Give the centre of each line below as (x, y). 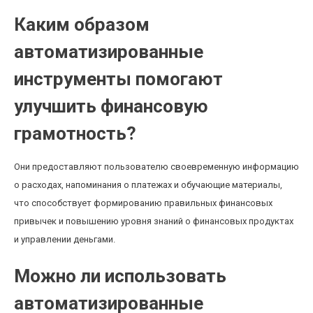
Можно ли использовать (120, 276)
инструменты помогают (118, 79)
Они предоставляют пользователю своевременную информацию (156, 167)
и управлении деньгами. (65, 239)
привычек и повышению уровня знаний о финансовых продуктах (154, 221)
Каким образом (82, 24)
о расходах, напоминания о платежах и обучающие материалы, (148, 185)
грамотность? (75, 133)
